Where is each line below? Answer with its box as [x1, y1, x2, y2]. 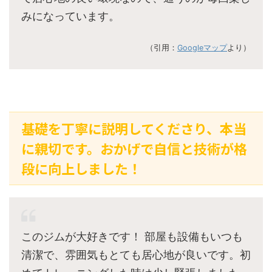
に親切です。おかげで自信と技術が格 [21, 138, 247, 158]
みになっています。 [21, 10, 120, 23]
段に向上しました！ [21, 158, 141, 178]
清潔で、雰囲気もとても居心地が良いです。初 [21, 248, 251, 262]
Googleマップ [177, 43, 227, 53]
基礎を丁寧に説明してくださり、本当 [21, 118, 246, 138]
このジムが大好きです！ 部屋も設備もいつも [21, 230, 243, 243]
